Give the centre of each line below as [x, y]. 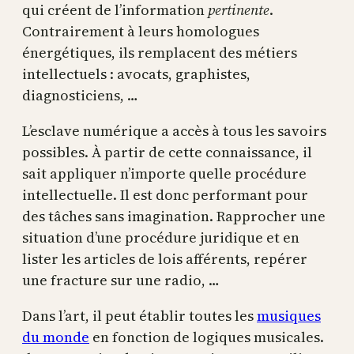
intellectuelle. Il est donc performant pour [165, 195]
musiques [289, 316]
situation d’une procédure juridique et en [161, 237]
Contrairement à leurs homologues [141, 31]
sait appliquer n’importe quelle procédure [164, 173]
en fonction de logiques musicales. [207, 337]
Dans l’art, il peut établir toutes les [139, 316]
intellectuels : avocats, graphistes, [136, 74]
